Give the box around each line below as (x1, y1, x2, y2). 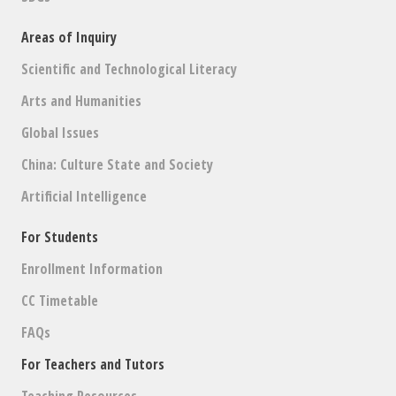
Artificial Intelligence (21, 187, 148, 207)
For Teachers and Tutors (21, 354, 165, 375)
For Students (21, 227, 99, 247)
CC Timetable (21, 291, 99, 311)
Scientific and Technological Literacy (21, 59, 238, 80)
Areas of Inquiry (21, 27, 118, 48)
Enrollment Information (21, 259, 164, 279)
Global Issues (21, 123, 100, 143)
